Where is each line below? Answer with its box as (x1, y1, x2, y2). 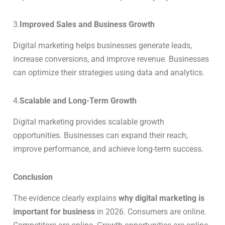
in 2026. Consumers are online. (95, 206, 206, 216)
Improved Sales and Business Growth (20, 20, 155, 30)
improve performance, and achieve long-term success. (13, 144, 203, 154)
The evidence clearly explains (13, 193, 119, 203)
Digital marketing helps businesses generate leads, (13, 41, 192, 51)
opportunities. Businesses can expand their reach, (13, 130, 188, 140)
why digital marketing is (119, 193, 204, 203)
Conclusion (13, 172, 53, 182)
